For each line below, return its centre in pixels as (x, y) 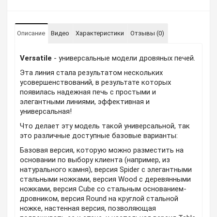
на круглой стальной (142, 199)
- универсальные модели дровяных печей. (124, 58)
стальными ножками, (56, 179)
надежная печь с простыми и (107, 92)
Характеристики (100, 33)
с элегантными (166, 170)
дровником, (39, 199)
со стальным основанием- (141, 189)
